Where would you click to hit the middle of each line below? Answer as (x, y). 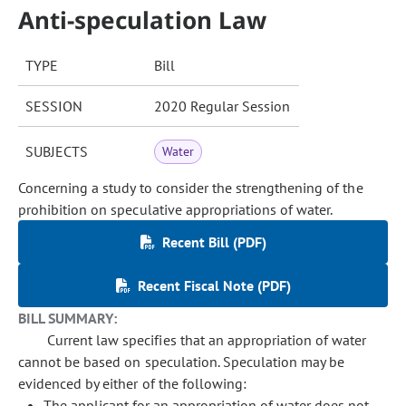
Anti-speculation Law (142, 20)
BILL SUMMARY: (68, 318)
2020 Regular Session (222, 106)
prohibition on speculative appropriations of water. (176, 209)
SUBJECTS (57, 151)
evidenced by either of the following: (133, 383)
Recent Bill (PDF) (214, 242)
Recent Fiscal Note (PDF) (214, 285)
